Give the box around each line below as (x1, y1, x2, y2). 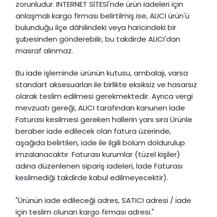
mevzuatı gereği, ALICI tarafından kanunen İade (15, 103, 185, 113)
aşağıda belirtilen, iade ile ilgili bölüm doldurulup (15, 138, 185, 148)
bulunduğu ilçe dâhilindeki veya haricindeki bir (15, 22, 176, 32)
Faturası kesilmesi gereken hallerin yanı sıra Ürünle (15, 114, 192, 125)
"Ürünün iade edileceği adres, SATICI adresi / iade (15, 195, 191, 205)
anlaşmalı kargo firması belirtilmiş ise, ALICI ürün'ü (15, 10, 189, 21)
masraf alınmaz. (15, 45, 73, 56)
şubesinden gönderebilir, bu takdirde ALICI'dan (15, 33, 180, 44)
